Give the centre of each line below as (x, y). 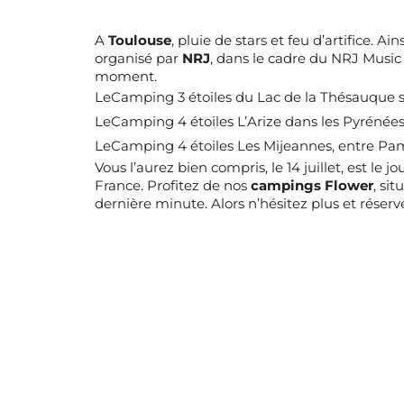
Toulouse (139, 41)
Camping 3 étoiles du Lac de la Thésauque (252, 98)
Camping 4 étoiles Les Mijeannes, (222, 147)
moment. (125, 77)
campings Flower (312, 186)
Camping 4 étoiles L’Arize (196, 122)
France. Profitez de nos (172, 186)
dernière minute (149, 204)
